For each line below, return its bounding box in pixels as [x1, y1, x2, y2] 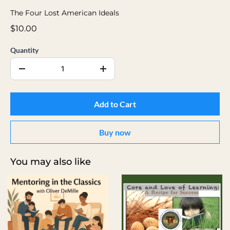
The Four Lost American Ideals [10, 8, 119, 17]
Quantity [10, 45, 39, 54]
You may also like [10, 156, 91, 167]
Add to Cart [94, 99, 136, 109]
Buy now [99, 127, 131, 137]
